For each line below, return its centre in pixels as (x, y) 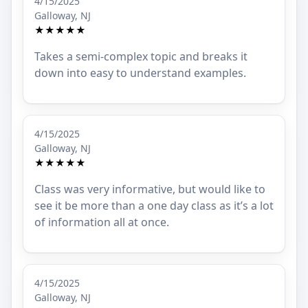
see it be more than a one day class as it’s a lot (154, 206)
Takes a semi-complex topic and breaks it (141, 57)
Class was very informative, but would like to (150, 189)
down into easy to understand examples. (140, 73)
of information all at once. (102, 222)
